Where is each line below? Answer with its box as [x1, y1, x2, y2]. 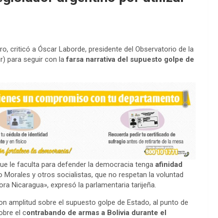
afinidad [155, 160, 182, 169]
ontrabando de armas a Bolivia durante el [26, 208, 166, 217]
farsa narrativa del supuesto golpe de [64, 54, 194, 64]
